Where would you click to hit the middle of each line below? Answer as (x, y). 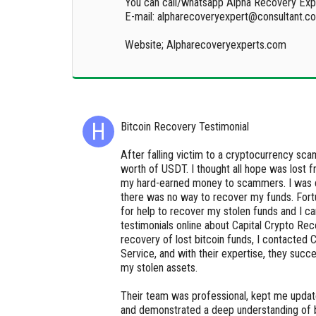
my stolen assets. (159, 267)
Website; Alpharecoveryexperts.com (206, 44)
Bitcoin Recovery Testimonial (185, 126)
